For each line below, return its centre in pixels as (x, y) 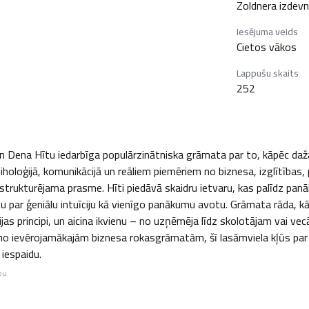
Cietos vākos (267, 47)
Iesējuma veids (268, 32)
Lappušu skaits (268, 73)
